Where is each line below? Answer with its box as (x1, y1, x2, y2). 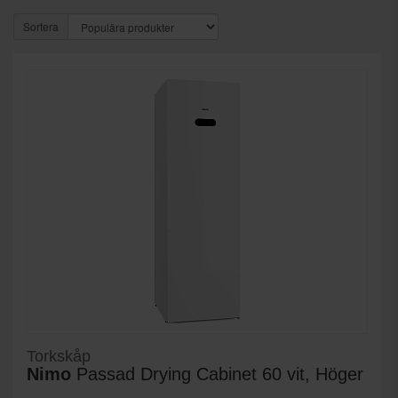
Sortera (23, 19, 59, 35)
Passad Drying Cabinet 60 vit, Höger (71, 364, 363, 385)
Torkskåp (27, 347, 91, 366)
